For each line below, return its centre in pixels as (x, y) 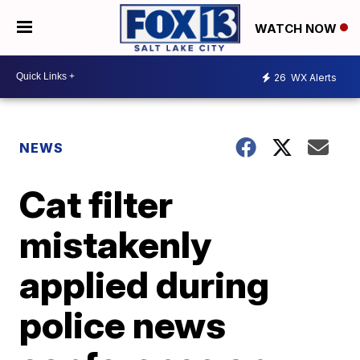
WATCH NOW (297, 28)
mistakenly (116, 244)
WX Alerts (313, 78)
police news (123, 324)
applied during (145, 284)
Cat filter (96, 204)
